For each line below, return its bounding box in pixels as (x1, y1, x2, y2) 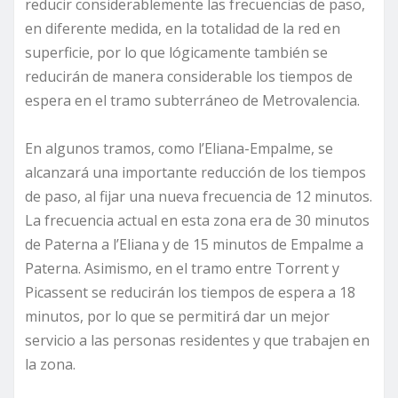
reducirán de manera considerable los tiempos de (25, 67, 353, 87)
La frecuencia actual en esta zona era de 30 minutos (25, 211, 370, 231)
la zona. (25, 354, 76, 375)
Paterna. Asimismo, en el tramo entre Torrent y (25, 259, 339, 279)
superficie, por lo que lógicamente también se (25, 43, 328, 63)
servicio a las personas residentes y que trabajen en (25, 330, 370, 351)
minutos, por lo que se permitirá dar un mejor (25, 306, 330, 327)
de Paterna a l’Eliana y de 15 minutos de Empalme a (25, 235, 363, 255)
